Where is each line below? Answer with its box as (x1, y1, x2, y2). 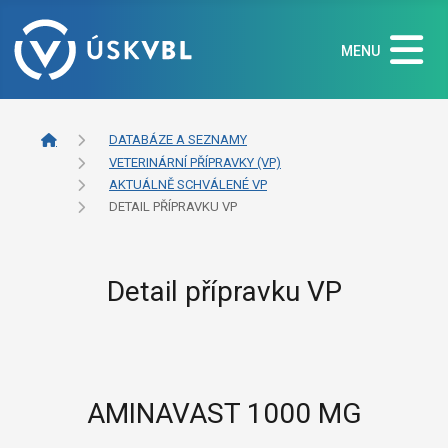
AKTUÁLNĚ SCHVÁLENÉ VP (109, 177, 267, 193)
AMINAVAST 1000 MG (86, 396, 362, 430)
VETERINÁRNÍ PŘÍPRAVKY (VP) (109, 155, 281, 171)
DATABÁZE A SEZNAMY (109, 132, 247, 148)
